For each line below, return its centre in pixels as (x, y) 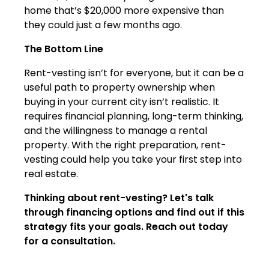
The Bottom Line (64, 49)
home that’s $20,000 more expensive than (124, 11)
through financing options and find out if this (134, 213)
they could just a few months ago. (103, 25)
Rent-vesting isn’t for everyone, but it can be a (134, 73)
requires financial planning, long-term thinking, (134, 116)
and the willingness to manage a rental (116, 131)
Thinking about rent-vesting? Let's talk (119, 198)
